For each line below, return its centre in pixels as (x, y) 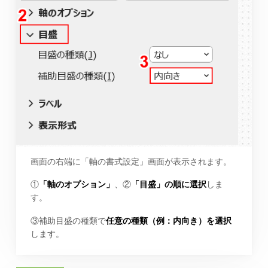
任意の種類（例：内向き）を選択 (168, 221)
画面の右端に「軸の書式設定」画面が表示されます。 (131, 161)
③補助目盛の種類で (68, 221)
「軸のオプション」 (76, 185)
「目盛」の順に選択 (168, 185)
